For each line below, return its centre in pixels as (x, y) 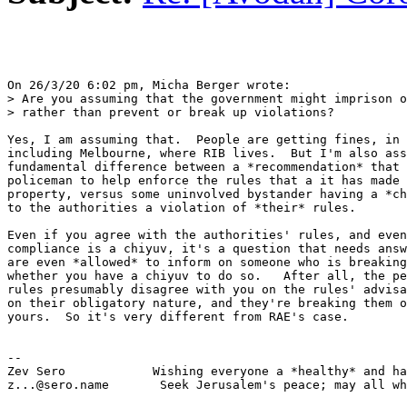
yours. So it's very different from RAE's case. (178, 317)
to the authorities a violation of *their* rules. (182, 208)
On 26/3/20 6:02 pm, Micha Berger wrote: (149, 85)
